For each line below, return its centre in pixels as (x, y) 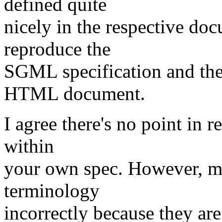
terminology (52, 191)
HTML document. (75, 94)
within (29, 146)
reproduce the (57, 49)
